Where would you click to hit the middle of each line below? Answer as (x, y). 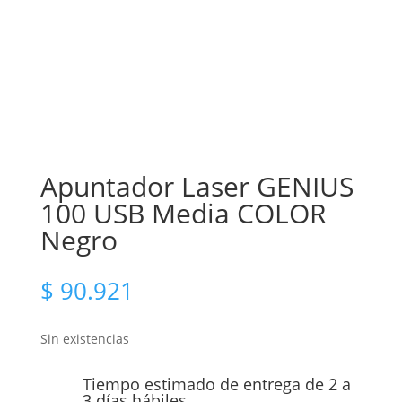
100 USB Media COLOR (183, 214)
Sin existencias (84, 339)
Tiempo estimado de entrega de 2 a (216, 385)
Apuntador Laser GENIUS (197, 187)
